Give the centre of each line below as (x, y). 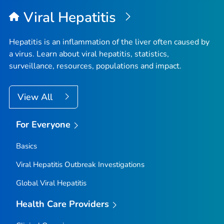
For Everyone (43, 125)
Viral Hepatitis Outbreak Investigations (80, 164)
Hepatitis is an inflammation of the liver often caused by (109, 42)
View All (36, 97)
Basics (26, 146)
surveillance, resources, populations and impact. (95, 66)
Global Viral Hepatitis (51, 183)
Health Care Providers (62, 204)
